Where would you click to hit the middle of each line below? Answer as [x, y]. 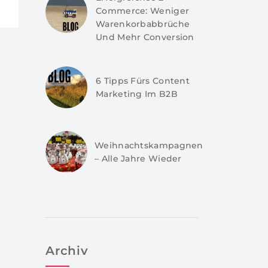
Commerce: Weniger [143, 11]
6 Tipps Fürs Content [143, 81]
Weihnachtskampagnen [149, 145]
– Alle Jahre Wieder [138, 159]
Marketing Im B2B [137, 94]
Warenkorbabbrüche [143, 24]
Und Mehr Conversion [145, 37]
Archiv [67, 251]
